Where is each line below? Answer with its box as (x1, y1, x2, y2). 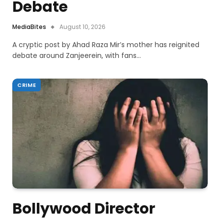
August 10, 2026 (59, 22, 106, 31)
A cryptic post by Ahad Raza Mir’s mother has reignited (12, 39, 199, 50)
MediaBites (12, 22, 46, 31)
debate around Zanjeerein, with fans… (12, 50, 141, 60)
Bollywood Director (12, 198, 155, 219)
